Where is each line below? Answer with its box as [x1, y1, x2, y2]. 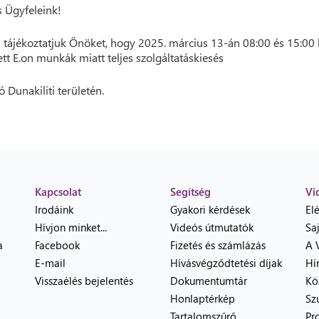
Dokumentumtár [170, 273, 247, 288]
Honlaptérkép [170, 291, 235, 305]
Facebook [35, 238, 80, 252]
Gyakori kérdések [170, 202, 250, 216]
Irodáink [35, 202, 73, 216]
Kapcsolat [35, 184, 81, 199]
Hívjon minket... [35, 220, 107, 234]
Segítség [170, 184, 211, 199]
